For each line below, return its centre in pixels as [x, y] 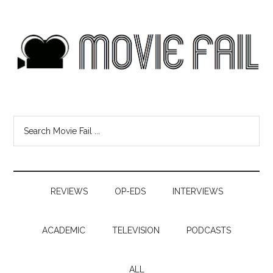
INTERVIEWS [197, 191]
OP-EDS [130, 191]
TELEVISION [136, 230]
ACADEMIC [64, 230]
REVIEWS [69, 191]
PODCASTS [209, 230]
